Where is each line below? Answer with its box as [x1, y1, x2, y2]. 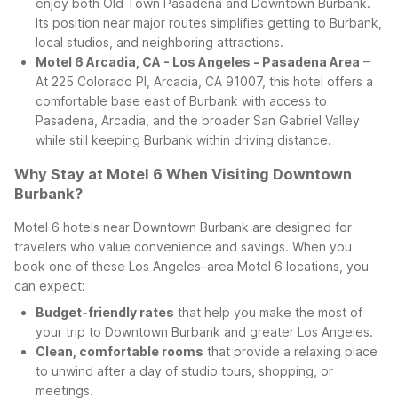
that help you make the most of [174, 305, 362, 321]
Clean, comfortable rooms [36, 344, 203, 360]
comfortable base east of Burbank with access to [36, 92, 327, 108]
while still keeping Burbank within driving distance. [36, 131, 331, 147]
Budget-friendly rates [36, 305, 174, 321]
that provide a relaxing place [203, 344, 378, 360]
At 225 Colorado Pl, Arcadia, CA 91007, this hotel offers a [36, 73, 373, 89]
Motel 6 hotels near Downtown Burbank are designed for [14, 219, 352, 235]
